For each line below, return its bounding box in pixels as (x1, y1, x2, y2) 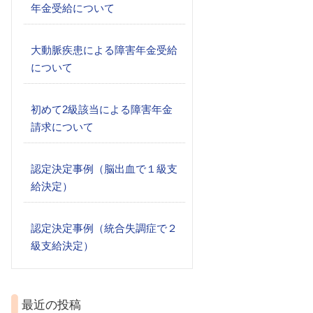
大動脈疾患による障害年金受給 (31, 44, 177, 56)
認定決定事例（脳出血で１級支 (31, 163, 177, 175)
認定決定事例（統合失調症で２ (31, 222, 177, 234)
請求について (31, 121, 94, 133)
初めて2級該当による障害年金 (31, 103, 173, 115)
